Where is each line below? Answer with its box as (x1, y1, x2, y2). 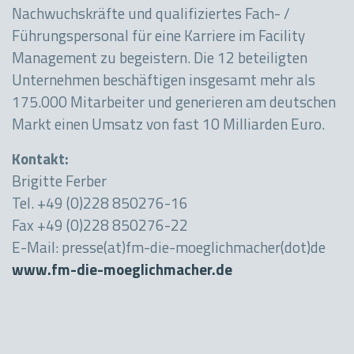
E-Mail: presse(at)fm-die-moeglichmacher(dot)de (12, 242, 326, 258)
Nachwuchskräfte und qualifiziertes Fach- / (12, 8, 290, 24)
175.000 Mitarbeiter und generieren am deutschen (12, 96, 336, 112)
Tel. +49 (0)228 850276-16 (12, 198, 188, 213)
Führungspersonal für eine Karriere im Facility (12, 30, 305, 46)
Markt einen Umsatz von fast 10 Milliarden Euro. (12, 119, 325, 134)
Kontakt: (12, 153, 69, 169)
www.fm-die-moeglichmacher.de (12, 264, 232, 280)
